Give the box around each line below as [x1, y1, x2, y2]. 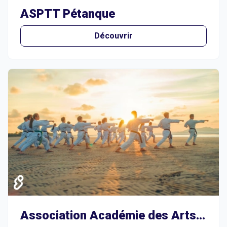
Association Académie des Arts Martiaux [196, 208, 205, 222]
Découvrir [94, 30, 133, 41]
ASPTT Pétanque [20, 6, 115, 21]
